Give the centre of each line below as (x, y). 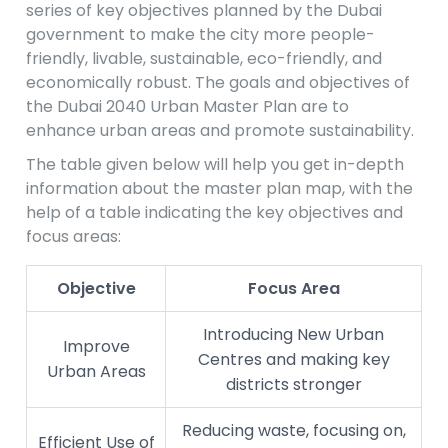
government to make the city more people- (200, 35)
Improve (96, 347)
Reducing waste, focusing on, (293, 431)
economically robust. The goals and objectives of (218, 83)
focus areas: (73, 237)
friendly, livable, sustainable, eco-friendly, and (204, 59)
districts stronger (293, 385)
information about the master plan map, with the (219, 189)
